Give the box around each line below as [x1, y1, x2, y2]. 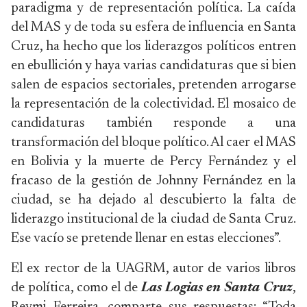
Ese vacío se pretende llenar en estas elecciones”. [11, 232, 281, 245]
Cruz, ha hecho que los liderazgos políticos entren [11, 40, 296, 53]
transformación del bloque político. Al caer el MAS [11, 136, 296, 149]
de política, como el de [11, 281, 141, 295]
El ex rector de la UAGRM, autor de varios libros [11, 262, 296, 275]
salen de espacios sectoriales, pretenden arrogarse [11, 78, 296, 92]
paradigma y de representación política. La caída [11, 1, 296, 15]
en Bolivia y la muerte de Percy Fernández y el [11, 155, 296, 169]
